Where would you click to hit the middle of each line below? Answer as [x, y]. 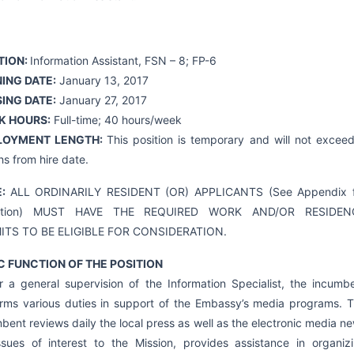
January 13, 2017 [102, 80]
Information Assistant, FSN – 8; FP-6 [123, 60]
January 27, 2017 [101, 100]
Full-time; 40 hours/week [116, 120]
